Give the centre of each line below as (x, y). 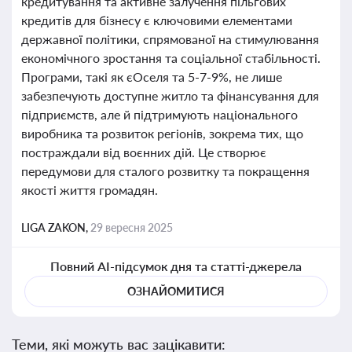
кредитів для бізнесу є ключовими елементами (157, 20)
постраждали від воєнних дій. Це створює (144, 152)
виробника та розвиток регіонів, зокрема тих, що (162, 133)
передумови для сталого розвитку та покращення (165, 171)
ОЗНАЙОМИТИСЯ (176, 291)
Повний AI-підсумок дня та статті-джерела (176, 266)
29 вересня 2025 (132, 227)
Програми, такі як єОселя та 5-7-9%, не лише (152, 77)
